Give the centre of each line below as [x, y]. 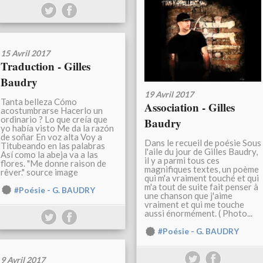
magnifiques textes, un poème [202, 169]
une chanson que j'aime [188, 196]
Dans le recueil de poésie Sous [203, 143]
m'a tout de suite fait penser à [201, 187]
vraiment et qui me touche [194, 205]
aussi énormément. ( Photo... [198, 213]
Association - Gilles [190, 107]
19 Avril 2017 [169, 95]
